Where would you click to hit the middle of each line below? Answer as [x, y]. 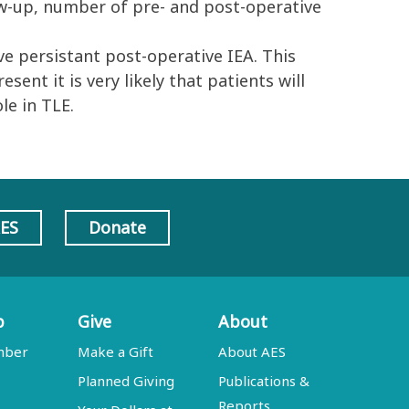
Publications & [264, 381]
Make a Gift [116, 351]
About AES [252, 351]
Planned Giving [126, 381]
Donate [117, 227]
